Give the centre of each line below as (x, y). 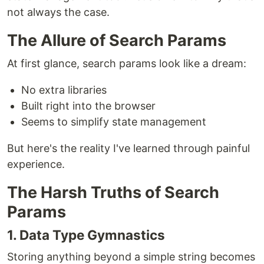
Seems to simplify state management (114, 122)
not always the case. (58, 12)
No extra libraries (64, 90)
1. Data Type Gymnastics (86, 235)
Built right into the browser (88, 106)
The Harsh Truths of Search (113, 192)
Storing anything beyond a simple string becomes (131, 257)
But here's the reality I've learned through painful (128, 148)
